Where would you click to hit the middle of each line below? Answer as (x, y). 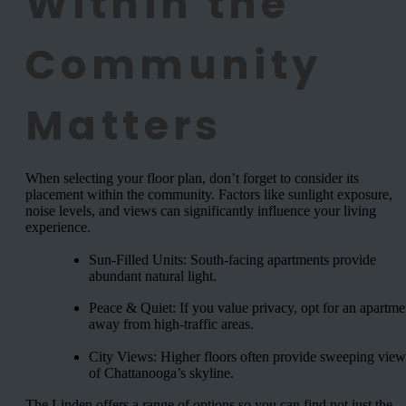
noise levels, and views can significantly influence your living (201, 211)
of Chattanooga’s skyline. (161, 372)
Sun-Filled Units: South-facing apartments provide (232, 259)
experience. (58, 227)
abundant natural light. (153, 275)
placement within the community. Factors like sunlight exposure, (209, 195)
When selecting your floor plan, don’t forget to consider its (192, 179)
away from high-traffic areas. (171, 324)
